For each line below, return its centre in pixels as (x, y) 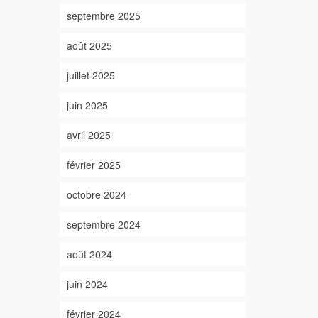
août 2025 (89, 45)
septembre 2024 (103, 224)
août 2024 (89, 254)
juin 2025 (87, 105)
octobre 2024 (96, 194)
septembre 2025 (103, 16)
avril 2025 (88, 135)
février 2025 (93, 165)
